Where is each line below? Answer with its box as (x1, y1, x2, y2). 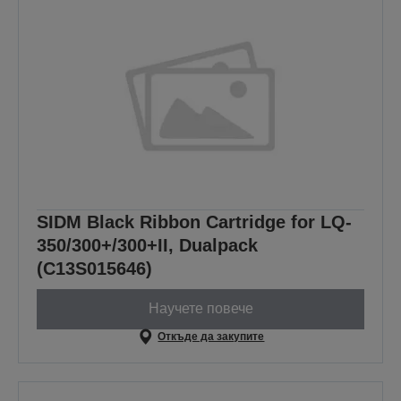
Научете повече (148, 301, 253, 317)
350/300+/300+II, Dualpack (37, 235, 258, 255)
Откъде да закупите (158, 329, 265, 343)
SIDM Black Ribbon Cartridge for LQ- (37, 211, 352, 232)
